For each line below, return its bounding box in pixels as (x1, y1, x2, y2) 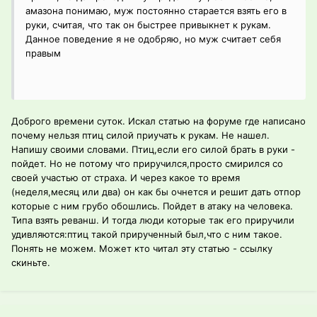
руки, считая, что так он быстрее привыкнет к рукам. (25, 19, 271, 31)
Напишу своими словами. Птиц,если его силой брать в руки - (11, 144, 295, 156)
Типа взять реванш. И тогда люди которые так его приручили (11, 214, 294, 226)
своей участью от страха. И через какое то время (11, 172, 240, 184)
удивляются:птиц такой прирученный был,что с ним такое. (11, 229, 282, 241)
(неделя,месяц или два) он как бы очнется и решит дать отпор (11, 186, 301, 198)
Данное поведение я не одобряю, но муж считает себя (25, 33, 281, 45)
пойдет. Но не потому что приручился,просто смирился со (11, 158, 283, 170)
